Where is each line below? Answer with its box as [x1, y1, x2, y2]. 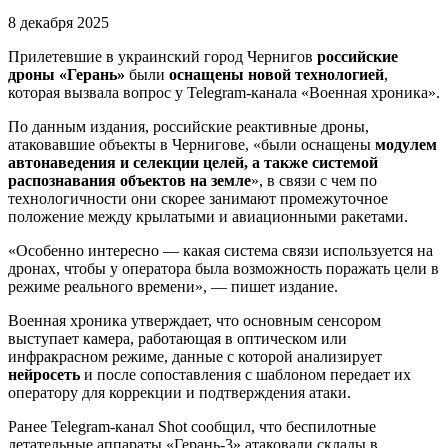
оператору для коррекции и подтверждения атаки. [8, 383, 351, 401]
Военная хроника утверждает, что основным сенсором [8, 311, 381, 329]
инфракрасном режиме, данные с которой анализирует [8, 347, 382, 365]
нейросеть [8, 365, 80, 383]
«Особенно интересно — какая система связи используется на [8, 241, 433, 259]
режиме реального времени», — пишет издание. [8, 277, 338, 295]
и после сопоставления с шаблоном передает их [80, 365, 411, 383]
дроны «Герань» [8, 65, 125, 83]
